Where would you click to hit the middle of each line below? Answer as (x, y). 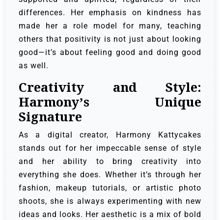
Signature (50, 116)
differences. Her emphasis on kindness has (110, 12)
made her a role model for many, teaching (110, 26)
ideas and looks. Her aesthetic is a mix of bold (110, 214)
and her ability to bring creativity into (110, 161)
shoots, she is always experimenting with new (110, 201)
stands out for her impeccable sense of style (110, 148)
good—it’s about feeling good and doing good (110, 52)
